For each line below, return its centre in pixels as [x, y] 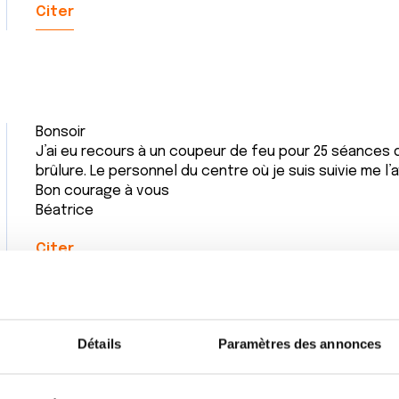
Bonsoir [61, 132]
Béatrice [65, 211]
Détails [99, 344]
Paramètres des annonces [300, 344]
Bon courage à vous [102, 191]
